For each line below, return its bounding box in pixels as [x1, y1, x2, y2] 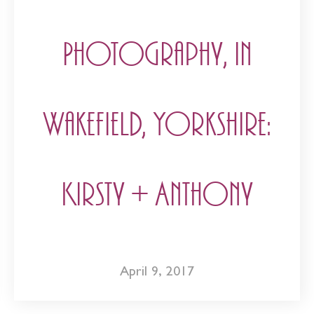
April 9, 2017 [120, 266, 194, 280]
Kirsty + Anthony [61, 177, 253, 214]
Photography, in [62, 36, 252, 74]
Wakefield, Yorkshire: [43, 107, 271, 144]
